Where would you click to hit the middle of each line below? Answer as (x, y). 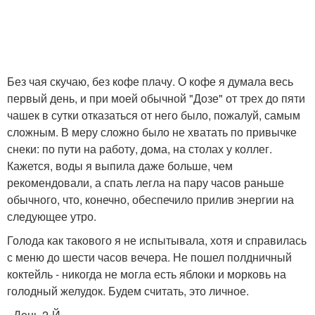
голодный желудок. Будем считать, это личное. (128, 291)
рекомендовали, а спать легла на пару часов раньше (146, 182)
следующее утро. (52, 216)
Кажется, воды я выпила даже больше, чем (120, 166)
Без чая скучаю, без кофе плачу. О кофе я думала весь (150, 81)
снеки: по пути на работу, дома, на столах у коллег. (140, 149)
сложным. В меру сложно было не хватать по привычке (152, 132)
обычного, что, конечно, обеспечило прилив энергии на (150, 199)
